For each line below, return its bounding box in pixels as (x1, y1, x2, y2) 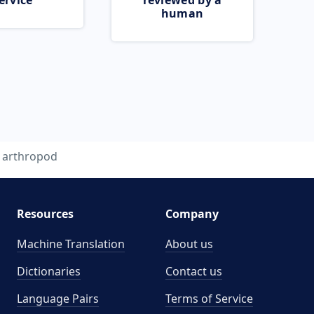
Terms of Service (165, 291, 253, 306)
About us (165, 236, 213, 252)
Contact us (165, 264, 222, 279)
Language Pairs (16, 291, 99, 306)
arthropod (1, 149, 57, 164)
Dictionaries (16, 264, 81, 279)
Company (165, 206, 219, 221)
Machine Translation (16, 236, 125, 252)
